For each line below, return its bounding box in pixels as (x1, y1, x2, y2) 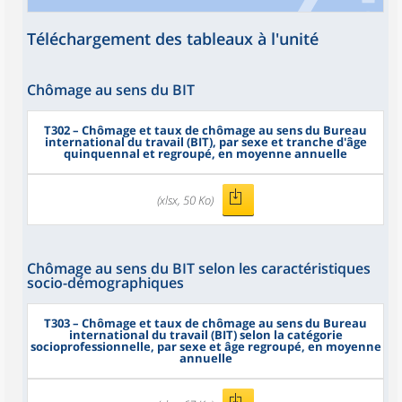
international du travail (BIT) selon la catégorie (68, 327, 343, 343)
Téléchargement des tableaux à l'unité (27, 28, 319, 49)
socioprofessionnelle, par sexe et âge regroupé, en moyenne (30, 338, 381, 354)
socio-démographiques (27, 273, 184, 293)
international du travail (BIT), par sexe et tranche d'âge (44, 134, 367, 150)
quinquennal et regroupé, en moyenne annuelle (64, 145, 347, 162)
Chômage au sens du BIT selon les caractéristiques (27, 258, 371, 278)
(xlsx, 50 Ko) (157, 191, 214, 208)
